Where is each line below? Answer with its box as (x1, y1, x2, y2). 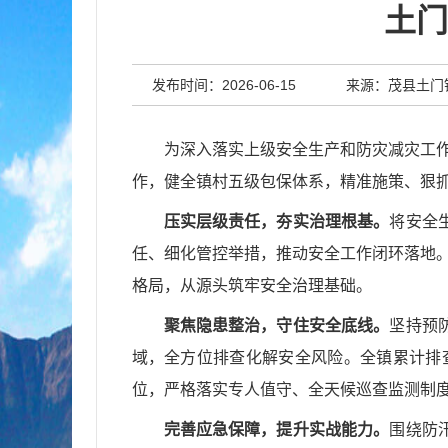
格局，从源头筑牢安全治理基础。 (131, 277, 372, 294)
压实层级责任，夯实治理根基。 (163, 213, 390, 230)
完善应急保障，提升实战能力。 (163, 421, 390, 438)
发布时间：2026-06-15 (151, 77, 296, 93)
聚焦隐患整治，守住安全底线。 (163, 317, 390, 334)
